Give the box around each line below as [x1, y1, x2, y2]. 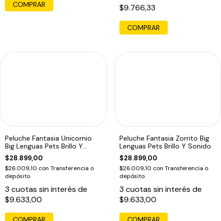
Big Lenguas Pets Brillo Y [5, 141, 83, 150]
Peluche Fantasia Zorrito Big [119, 133, 209, 143]
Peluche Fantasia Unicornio [5, 133, 92, 143]
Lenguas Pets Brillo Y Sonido [119, 141, 211, 150]
